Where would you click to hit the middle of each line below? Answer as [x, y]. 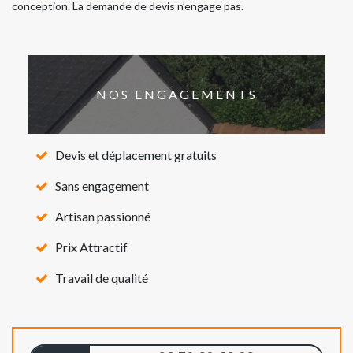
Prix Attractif [91, 247]
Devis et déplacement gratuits [136, 154]
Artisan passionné [103, 216]
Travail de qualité [102, 277]
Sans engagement [102, 185]
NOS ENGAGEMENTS [176, 95]
